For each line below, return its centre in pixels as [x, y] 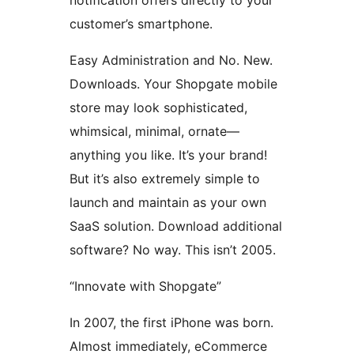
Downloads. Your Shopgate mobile [173, 84]
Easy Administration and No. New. [171, 60]
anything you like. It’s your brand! [168, 155]
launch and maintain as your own [168, 203]
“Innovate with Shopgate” [145, 286]
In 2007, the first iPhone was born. [171, 323]
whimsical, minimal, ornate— [154, 132]
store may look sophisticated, [158, 108]
